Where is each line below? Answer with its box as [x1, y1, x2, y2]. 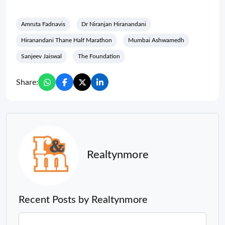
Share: [16, 78, 38, 86]
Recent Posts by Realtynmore [19, 195, 148, 205]
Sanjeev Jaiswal [21, 53, 62, 60]
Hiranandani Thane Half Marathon [21, 37, 112, 44]
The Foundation [78, 53, 120, 60]
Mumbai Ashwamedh [128, 37, 184, 44]
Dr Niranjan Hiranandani [81, 21, 146, 28]
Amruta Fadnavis [21, 21, 65, 28]
